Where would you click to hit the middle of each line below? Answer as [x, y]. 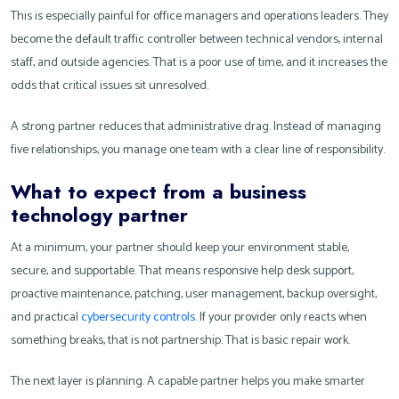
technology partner [99, 215]
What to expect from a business [159, 192]
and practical [46, 318]
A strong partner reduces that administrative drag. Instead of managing [196, 127]
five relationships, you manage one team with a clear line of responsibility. [198, 151]
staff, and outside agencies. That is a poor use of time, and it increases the [199, 63]
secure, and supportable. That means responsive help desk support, [182, 272]
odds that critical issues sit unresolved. [110, 86]
